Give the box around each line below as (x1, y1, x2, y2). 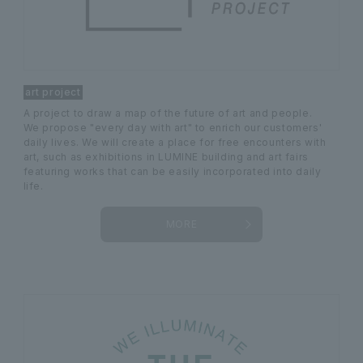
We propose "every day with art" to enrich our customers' (23, 121, 322, 134)
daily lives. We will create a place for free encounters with (23, 135, 327, 148)
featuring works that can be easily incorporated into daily (23, 164, 322, 177)
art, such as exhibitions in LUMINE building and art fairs (23, 150, 309, 163)
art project (25, 85, 81, 98)
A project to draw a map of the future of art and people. (23, 106, 313, 119)
